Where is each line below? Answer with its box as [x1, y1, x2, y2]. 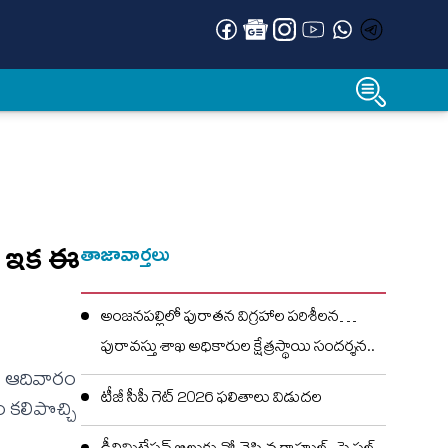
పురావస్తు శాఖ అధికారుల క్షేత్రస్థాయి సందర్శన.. [101, 335, 375, 363]
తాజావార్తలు [81, 242, 171, 266]
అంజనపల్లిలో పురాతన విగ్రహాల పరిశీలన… [101, 305, 357, 333]
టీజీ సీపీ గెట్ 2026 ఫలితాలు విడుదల [101, 386, 322, 414]
